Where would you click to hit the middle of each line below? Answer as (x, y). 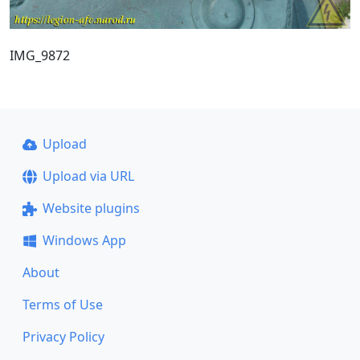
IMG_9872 (40, 55)
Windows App (84, 240)
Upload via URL (88, 176)
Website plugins (91, 208)
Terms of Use (63, 305)
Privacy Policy (63, 337)
